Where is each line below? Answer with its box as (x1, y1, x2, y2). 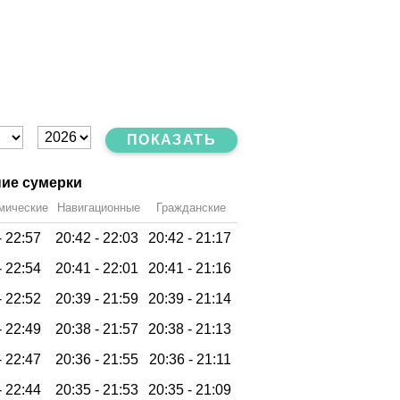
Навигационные (56, 200, 140, 214)
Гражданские (156, 200, 226, 214)
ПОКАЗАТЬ (126, 131, 216, 147)
